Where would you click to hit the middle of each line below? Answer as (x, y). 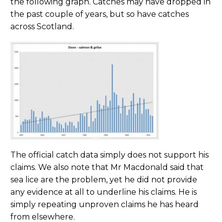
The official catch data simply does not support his (110, 155)
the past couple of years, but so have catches (100, 14)
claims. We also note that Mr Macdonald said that (107, 167)
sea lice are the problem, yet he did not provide (104, 179)
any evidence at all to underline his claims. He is (104, 192)
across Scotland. (42, 27)
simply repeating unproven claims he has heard (105, 204)
